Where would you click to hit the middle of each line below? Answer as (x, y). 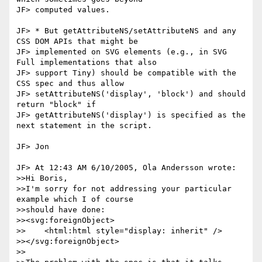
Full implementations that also (87, 63)
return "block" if (58, 105)
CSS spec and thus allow (73, 84)
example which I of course (75, 199)
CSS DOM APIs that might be (77, 42)
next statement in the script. (84, 126)
